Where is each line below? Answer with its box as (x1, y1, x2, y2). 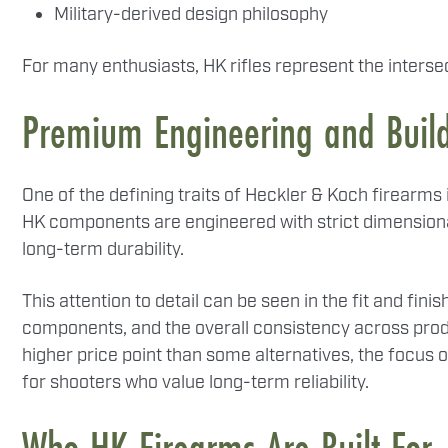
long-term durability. (22, 238, 184, 262)
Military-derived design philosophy (54, 3, 328, 27)
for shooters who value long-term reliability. (22, 371, 369, 395)
